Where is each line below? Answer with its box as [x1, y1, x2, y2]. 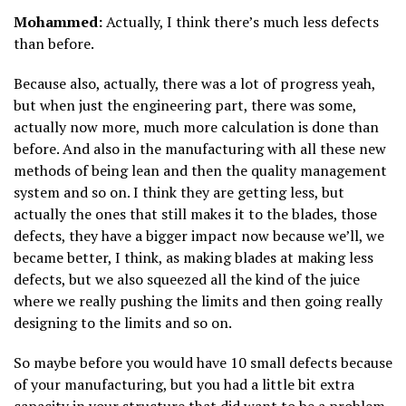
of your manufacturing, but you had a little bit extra [14, 373, 354, 394]
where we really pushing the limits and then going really [14, 290, 382, 311]
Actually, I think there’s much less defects [102, 11, 379, 32]
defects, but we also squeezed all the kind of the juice [14, 268, 360, 289]
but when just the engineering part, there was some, [14, 94, 356, 115]
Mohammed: [14, 11, 102, 32]
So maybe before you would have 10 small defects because [14, 352, 392, 372]
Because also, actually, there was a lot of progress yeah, [14, 72, 375, 93]
